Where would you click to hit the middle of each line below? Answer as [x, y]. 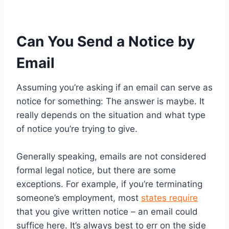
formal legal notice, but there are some [96, 170]
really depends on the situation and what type [111, 115]
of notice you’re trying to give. [77, 129]
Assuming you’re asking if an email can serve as [114, 88]
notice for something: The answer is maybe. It [110, 101]
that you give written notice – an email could [107, 212]
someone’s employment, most [79, 198]
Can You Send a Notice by [106, 42]
